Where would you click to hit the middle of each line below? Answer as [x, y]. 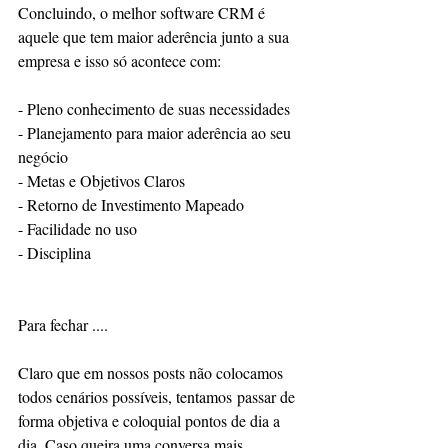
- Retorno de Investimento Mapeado [131, 205]
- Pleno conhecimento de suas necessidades [154, 109]
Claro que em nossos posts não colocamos [152, 373]
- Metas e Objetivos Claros [104, 181]
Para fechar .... [63, 325]
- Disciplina [57, 253]
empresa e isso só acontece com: [119, 61]
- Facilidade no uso [80, 229]
